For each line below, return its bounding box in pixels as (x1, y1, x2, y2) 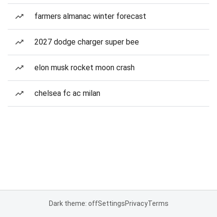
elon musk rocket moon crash (34, 63, 135, 72)
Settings (97, 200, 125, 207)
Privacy (124, 200, 148, 207)
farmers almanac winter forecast (34, 12, 146, 21)
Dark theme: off (48, 200, 98, 207)
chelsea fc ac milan (34, 89, 100, 98)
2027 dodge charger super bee (34, 37, 139, 46)
